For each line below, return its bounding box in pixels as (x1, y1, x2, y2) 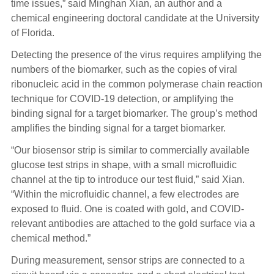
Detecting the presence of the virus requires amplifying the (10, 50, 262, 61)
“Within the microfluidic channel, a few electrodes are (10, 189, 239, 200)
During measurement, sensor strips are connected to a (10, 255, 245, 266)
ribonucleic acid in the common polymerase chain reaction (10, 79, 262, 90)
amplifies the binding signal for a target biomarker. (10, 123, 226, 134)
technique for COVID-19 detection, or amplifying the (10, 94, 234, 105)
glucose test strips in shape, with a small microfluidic (10, 160, 237, 171)
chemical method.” (10, 233, 91, 244)
